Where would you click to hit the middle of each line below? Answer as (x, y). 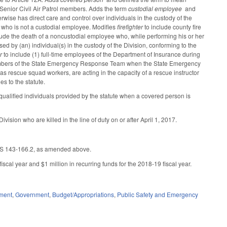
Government (32, 195)
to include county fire (172, 26)
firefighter (130, 26)
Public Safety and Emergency (158, 195)
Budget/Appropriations (83, 195)
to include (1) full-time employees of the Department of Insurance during (101, 54)
